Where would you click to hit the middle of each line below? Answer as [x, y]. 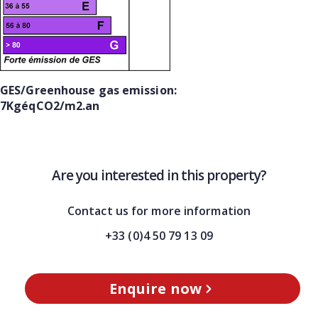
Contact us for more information [159, 210]
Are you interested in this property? [159, 175]
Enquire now [155, 288]
